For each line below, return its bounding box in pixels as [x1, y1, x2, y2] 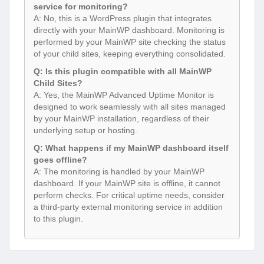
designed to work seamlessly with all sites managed [34, 102, 226, 112]
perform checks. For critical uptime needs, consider [34, 190, 225, 200]
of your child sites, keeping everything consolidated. [34, 49, 226, 59]
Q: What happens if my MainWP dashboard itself [34, 143, 229, 153]
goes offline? [34, 155, 87, 165]
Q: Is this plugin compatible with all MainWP [34, 67, 212, 77]
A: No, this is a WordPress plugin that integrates [34, 14, 212, 24]
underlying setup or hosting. [34, 126, 137, 136]
